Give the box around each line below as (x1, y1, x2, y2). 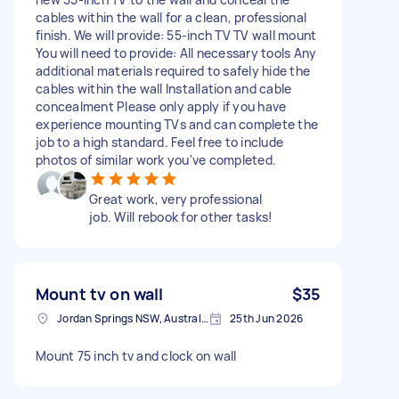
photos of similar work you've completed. (36, 151, 276, 168)
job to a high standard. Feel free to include (36, 133, 283, 151)
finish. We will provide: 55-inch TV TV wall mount (36, 26, 317, 44)
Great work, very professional (89, 190, 263, 208)
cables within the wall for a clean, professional (36, 8, 306, 26)
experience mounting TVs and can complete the (36, 115, 318, 133)
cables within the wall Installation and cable (36, 79, 292, 97)
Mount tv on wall (36, 282, 164, 305)
